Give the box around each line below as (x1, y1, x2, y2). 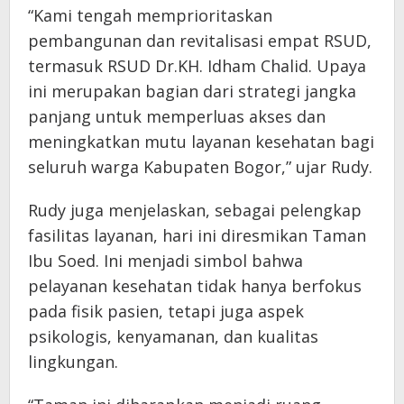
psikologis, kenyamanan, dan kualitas (28, 325, 318, 347)
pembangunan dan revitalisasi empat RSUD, (28, 29, 372, 51)
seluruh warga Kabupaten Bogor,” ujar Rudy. (28, 155, 372, 178)
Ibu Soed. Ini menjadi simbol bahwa (28, 249, 303, 271)
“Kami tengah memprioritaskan (28, 4, 272, 26)
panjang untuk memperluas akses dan (28, 105, 326, 127)
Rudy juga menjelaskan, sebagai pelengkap (28, 198, 362, 221)
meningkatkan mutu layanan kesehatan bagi (28, 130, 374, 152)
